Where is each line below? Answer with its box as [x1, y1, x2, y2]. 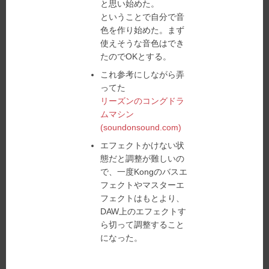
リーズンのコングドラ [100, 96, 185, 106]
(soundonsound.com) [100, 122, 182, 132]
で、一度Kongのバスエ [100, 167, 188, 177]
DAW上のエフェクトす [100, 207, 187, 216]
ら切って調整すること [100, 220, 185, 229]
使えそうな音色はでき [100, 38, 185, 48]
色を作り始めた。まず [100, 25, 185, 35]
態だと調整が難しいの [100, 154, 185, 163]
